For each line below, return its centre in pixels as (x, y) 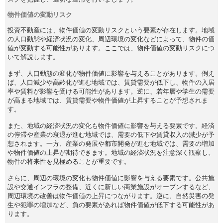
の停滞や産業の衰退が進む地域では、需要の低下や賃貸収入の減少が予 (111, 134)
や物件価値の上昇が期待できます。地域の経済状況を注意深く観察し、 (111, 152)
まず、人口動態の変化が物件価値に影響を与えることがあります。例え (111, 73)
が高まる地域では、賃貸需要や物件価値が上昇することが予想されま (108, 100)
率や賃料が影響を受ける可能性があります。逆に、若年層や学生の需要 (111, 91)
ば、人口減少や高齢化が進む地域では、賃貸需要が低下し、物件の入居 (111, 82)
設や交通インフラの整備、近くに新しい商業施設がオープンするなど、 (111, 187)
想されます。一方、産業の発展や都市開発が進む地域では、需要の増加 (111, 143)
